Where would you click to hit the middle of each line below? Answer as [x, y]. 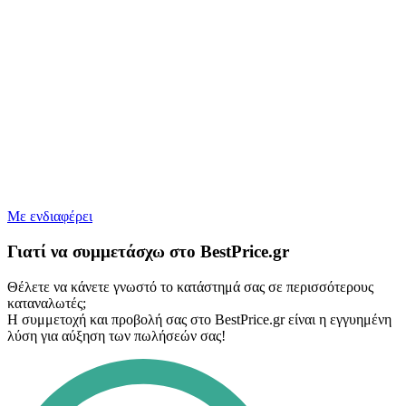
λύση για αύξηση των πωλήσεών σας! [116, 335]
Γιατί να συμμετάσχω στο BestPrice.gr [148, 252]
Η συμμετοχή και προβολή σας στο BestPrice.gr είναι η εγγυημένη [199, 319]
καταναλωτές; [47, 303]
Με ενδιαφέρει [50, 217]
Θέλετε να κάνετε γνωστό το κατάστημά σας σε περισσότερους [190, 286]
